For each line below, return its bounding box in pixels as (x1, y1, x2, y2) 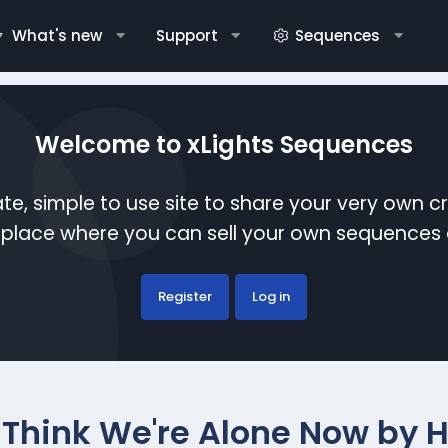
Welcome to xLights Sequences (34, 127, 413, 161)
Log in (251, 286, 290, 306)
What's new (11, 25, 102, 46)
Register (157, 286, 212, 306)
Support (155, 25, 218, 46)
